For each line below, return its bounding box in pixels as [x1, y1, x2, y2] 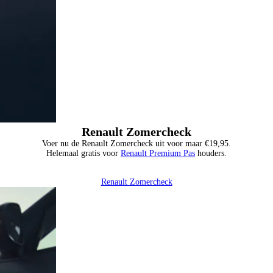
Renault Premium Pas [121, 148, 195, 158]
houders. [195, 148, 227, 158]
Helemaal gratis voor [46, 148, 121, 158]
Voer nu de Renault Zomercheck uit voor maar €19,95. [42, 138, 231, 148]
